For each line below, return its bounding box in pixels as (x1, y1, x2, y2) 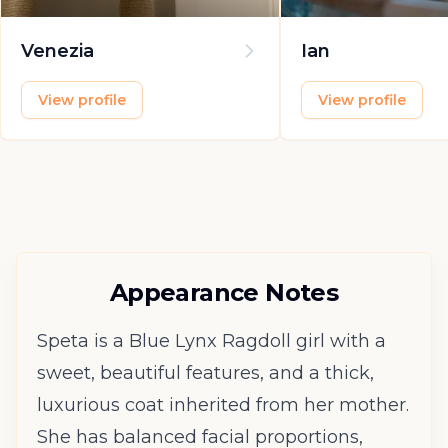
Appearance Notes (109, 277, 339, 307)
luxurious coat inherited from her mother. (37, 393, 409, 416)
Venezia (21, 39, 94, 62)
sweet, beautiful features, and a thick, (37, 361, 374, 384)
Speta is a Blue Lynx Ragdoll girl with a (37, 329, 386, 352)
